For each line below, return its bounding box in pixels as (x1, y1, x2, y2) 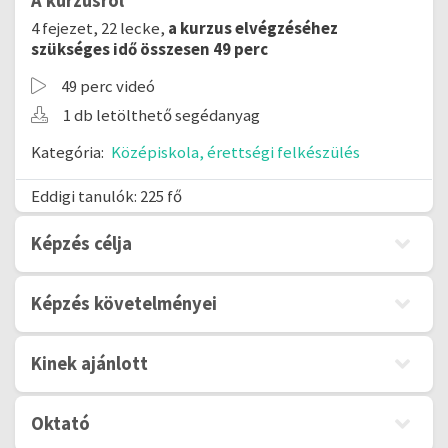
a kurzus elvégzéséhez (168, 17, 338, 39)
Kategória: (31, 141, 107, 163)
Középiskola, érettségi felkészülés (111, 141, 360, 163)
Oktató (31, 412, 90, 435)
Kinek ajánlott (31, 352, 148, 375)
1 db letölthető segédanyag (63, 104, 260, 126)
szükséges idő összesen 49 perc (31, 38, 268, 60)
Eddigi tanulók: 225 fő (31, 185, 182, 207)
